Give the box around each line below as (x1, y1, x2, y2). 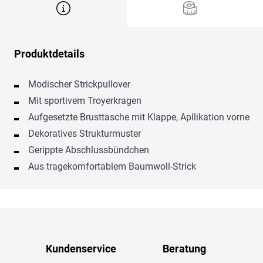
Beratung (163, 242, 207, 255)
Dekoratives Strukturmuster (28, 128, 141, 140)
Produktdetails (14, 48, 85, 60)
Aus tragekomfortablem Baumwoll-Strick (28, 161, 196, 173)
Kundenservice (46, 242, 116, 255)
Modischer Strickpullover (28, 79, 130, 90)
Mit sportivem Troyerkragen (28, 95, 141, 107)
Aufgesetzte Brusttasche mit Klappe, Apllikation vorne (28, 112, 249, 123)
